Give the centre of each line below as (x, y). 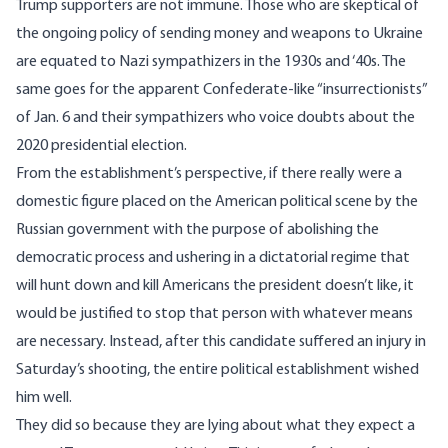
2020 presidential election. (101, 146)
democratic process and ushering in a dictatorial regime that (213, 258)
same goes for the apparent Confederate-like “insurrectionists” (221, 90)
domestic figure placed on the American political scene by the (217, 202)
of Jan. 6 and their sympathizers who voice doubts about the (215, 118)
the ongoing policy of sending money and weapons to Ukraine (219, 34)
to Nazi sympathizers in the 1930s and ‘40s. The (251, 62)
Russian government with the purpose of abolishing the (197, 230)
